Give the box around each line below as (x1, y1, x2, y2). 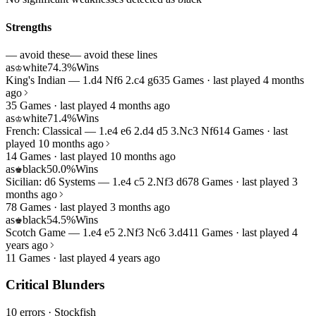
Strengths (6, 20, 51, 33)
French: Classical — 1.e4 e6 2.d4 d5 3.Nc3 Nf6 (6, 124, 219, 137)
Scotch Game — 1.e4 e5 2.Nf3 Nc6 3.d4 (6, 226, 188, 238)
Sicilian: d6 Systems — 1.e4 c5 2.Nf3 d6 (6, 175, 188, 188)
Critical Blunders (6, 277, 104, 293)
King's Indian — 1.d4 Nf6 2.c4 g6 (6, 73, 159, 86)
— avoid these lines (70, 48, 157, 61)
